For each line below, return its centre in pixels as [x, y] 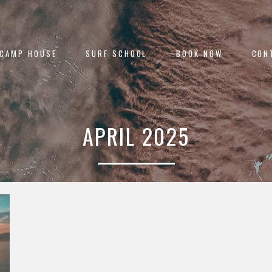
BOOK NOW [199, 53]
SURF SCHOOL [117, 53]
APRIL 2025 [136, 136]
